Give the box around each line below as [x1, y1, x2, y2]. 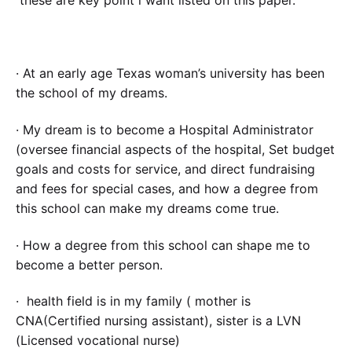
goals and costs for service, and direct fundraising [16, 160, 315, 177]
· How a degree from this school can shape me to [16, 236, 310, 253]
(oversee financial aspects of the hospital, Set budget [16, 141, 335, 157]
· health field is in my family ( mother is [16, 293, 251, 310]
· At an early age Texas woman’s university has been [16, 65, 324, 82]
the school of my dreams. [16, 85, 167, 101]
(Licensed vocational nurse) [16, 332, 180, 349]
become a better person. [16, 256, 163, 273]
